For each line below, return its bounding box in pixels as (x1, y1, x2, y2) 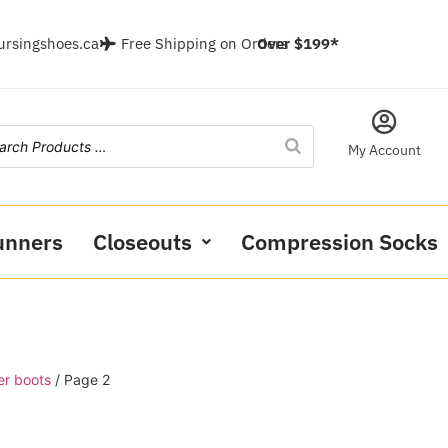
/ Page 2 (51, 370, 110, 388)
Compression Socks (241, 226, 438, 256)
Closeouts (93, 226, 192, 256)
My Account (347, 140, 421, 159)
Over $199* (257, 33, 340, 53)
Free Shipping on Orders (121, 33, 289, 53)
